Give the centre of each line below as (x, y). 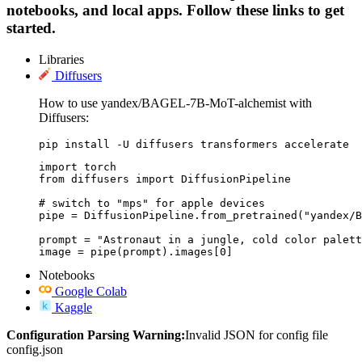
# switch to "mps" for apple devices (152, 203)
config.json (35, 349)
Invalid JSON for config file (257, 335)
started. (31, 28)
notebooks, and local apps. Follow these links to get (175, 11)
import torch (78, 166)
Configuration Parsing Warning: (96, 335)
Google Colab (91, 291)
